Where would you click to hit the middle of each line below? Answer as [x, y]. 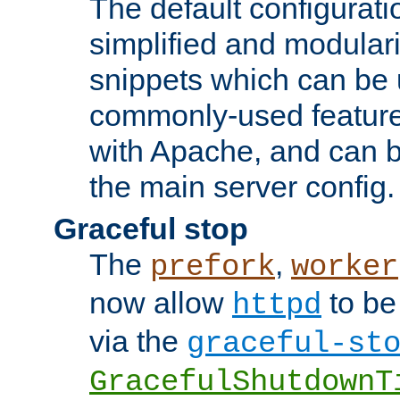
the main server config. [242, 186]
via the [138, 341]
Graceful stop [151, 228]
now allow [161, 302]
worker [345, 267]
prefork [212, 267]
